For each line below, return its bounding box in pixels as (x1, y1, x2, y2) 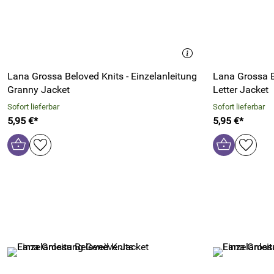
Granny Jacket (7, 84, 70, 95)
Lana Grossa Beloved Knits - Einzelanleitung (7, 70, 197, 82)
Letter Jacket (213, 84, 268, 95)
